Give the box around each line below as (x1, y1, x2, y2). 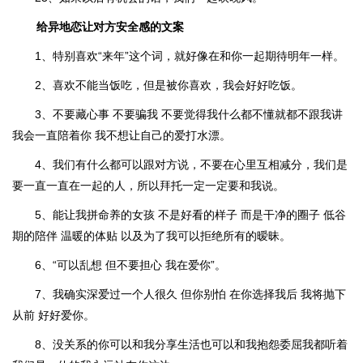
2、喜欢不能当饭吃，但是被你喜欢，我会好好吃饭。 (35, 79, 302, 92)
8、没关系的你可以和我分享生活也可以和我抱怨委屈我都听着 (35, 338, 348, 351)
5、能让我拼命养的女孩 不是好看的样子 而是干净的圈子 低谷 (35, 208, 346, 221)
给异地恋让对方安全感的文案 (36, 20, 184, 33)
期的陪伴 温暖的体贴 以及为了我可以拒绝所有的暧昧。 (12, 229, 291, 242)
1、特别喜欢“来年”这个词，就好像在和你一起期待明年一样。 (35, 49, 344, 62)
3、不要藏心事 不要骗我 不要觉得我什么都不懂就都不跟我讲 (35, 108, 343, 121)
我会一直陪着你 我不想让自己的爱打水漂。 (12, 129, 231, 142)
